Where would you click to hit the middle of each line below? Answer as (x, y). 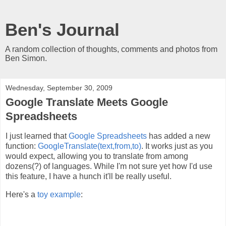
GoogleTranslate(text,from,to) (90, 146)
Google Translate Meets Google (87, 102)
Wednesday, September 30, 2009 (59, 88)
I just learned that (37, 136)
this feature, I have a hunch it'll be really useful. (89, 176)
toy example (59, 194)
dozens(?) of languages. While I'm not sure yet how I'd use (109, 166)
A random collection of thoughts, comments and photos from (111, 49)
